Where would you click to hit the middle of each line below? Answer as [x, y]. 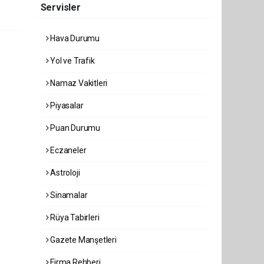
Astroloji [64, 173]
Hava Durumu [74, 38]
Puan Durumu [75, 128]
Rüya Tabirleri [74, 217]
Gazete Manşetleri [82, 240]
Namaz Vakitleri [78, 83]
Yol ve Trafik [72, 61]
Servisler [60, 7]
